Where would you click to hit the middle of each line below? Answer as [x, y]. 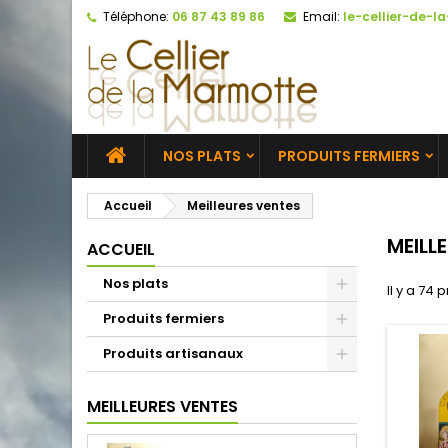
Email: [321, 16]
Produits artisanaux [173, 353]
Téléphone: [136, 16]
